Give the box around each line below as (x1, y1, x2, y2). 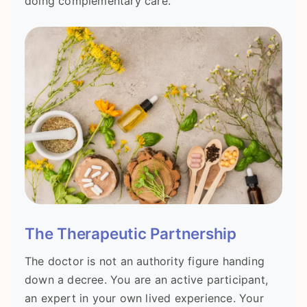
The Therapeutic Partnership (25, 224, 236, 243)
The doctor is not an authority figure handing (25, 254, 265, 268)
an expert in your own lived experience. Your (25, 291, 264, 305)
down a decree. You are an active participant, (25, 272, 269, 286)
